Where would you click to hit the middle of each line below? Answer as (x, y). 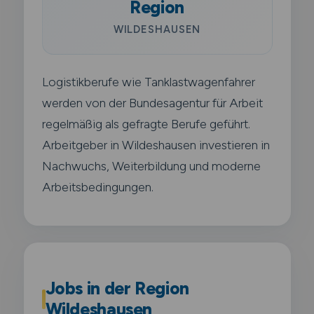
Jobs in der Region (117, 288)
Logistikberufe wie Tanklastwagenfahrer (148, 81)
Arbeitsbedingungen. (97, 186)
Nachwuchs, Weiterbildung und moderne (151, 165)
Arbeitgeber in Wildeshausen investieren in (156, 144)
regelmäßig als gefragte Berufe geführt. (146, 123)
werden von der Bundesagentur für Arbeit (152, 102)
